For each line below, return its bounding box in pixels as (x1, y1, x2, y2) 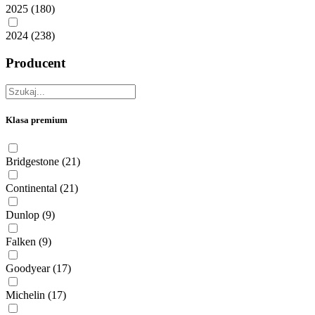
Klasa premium (6, 114, 67, 125)
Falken (6, 236, 36, 248)
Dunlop (6, 209, 39, 221)
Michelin (6, 289, 45, 302)
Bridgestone (6, 155, 59, 168)
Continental (6, 182, 57, 195)
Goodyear (6, 262, 50, 275)
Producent (6, 55, 65, 70)
